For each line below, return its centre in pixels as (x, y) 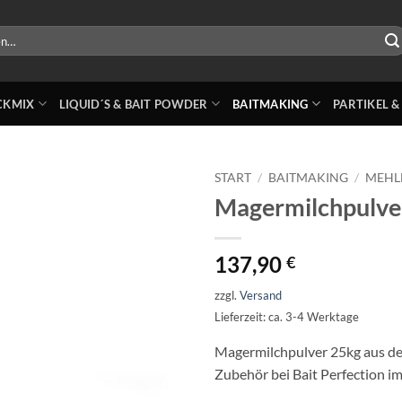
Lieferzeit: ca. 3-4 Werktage (287, 316)
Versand (261, 295)
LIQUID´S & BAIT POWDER (133, 104)
